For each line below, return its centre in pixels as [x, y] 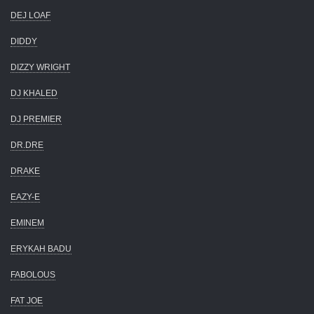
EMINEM [27, 223]
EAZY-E [25, 197]
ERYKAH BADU [41, 248]
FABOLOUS [33, 274]
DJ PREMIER [36, 119]
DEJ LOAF [30, 15]
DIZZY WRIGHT [40, 67]
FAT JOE [27, 300]
